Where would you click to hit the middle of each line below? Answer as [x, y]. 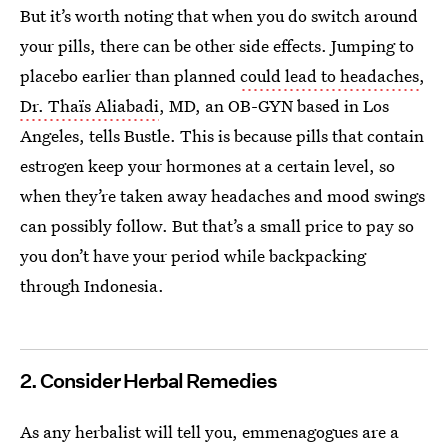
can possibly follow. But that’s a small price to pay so [217, 225]
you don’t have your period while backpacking [193, 255]
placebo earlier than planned [130, 75]
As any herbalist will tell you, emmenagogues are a [209, 431]
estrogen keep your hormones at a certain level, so [207, 165]
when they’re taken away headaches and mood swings [222, 195]
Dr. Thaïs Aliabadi [89, 105]
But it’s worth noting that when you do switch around [219, 15]
